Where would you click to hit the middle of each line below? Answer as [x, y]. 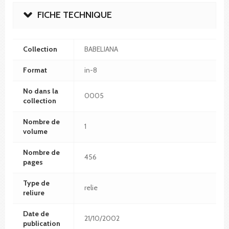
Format [35, 70]
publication [42, 223]
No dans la [41, 91]
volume [35, 131]
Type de [36, 183]
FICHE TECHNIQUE [75, 15]
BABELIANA [101, 49]
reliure [34, 192]
